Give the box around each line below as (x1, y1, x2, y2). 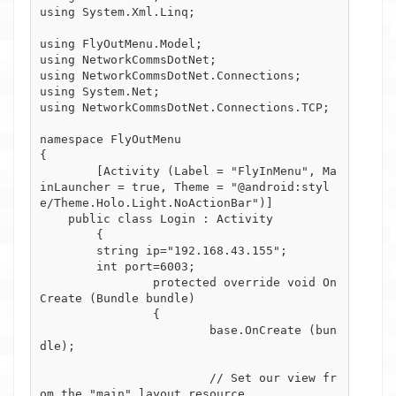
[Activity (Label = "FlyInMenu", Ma (40, 164, 96, 178)
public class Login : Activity (40, 211, 68, 225)
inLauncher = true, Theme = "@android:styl (40, 179, 330, 194)
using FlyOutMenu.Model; (40, 36, 202, 50)
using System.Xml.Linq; (40, 4, 195, 19)
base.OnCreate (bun (40, 323, 209, 337)
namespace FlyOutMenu (40, 132, 181, 146)
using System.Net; (40, 84, 160, 98)
